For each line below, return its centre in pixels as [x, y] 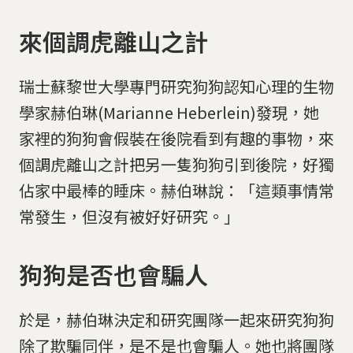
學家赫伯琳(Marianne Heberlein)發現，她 [169, 113]
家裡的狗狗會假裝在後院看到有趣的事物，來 [176, 139]
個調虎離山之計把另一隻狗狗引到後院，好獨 [176, 165]
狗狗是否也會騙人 [113, 274]
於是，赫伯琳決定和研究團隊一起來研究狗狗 [176, 319]
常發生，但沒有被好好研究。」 [129, 217]
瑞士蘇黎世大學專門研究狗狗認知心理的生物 [176, 87]
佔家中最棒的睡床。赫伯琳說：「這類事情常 [176, 191]
